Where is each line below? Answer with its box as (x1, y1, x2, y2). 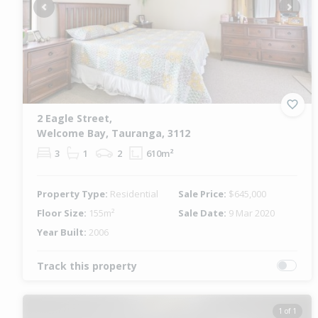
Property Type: (37, 187, 110, 200)
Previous (43, 6, 82, 20)
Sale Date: (178, 206, 229, 219)
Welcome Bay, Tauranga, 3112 (37, 126, 190, 140)
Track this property (37, 258, 137, 273)
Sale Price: (178, 187, 229, 200)
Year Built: (37, 225, 89, 238)
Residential (110, 187, 158, 200)
